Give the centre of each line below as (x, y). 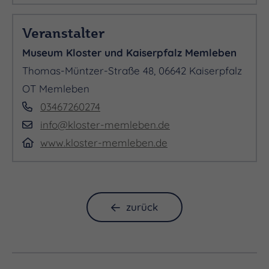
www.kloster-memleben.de (104, 143)
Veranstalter (63, 32)
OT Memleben (56, 89)
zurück (142, 207)
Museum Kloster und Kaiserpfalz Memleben (129, 53)
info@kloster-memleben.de (105, 125)
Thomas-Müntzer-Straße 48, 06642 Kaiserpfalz (132, 71)
